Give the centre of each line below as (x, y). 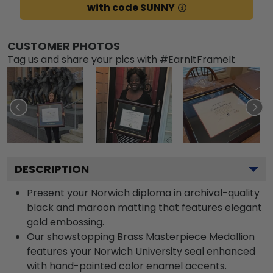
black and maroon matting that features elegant (144, 207)
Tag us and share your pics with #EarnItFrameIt (121, 59)
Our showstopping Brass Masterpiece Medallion (141, 237)
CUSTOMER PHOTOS (64, 46)
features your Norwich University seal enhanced (141, 251)
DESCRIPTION (52, 169)
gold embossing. (66, 222)
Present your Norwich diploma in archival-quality (143, 193)
